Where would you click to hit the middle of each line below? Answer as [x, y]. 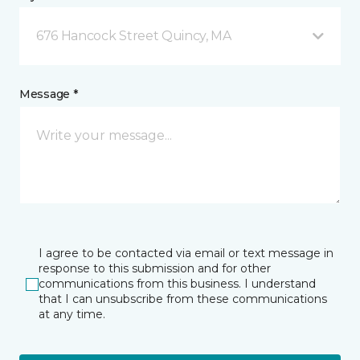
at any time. [72, 315]
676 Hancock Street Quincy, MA [134, 36]
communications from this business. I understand [177, 284]
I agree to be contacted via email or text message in [186, 254]
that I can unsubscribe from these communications [183, 299]
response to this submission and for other [155, 269]
